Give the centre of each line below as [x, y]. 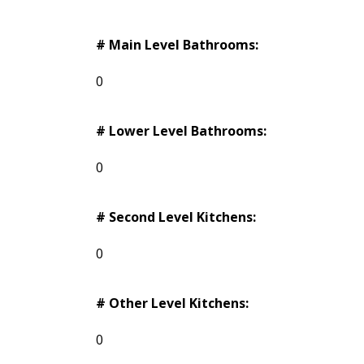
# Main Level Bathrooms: [177, 45]
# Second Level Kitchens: [175, 217]
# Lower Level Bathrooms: [181, 131]
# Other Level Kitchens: [172, 303]
